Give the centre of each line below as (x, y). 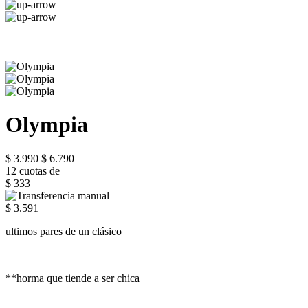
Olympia (47, 125)
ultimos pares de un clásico (65, 231)
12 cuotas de (33, 170)
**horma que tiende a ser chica (73, 278)
